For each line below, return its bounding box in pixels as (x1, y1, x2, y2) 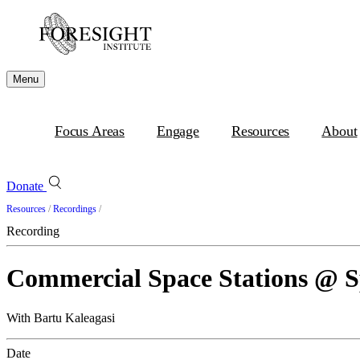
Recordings (53, 203, 96, 215)
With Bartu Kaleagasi (6, 310, 115, 325)
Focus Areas (55, 123, 125, 139)
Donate (6, 179, 47, 193)
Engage (157, 123, 199, 139)
